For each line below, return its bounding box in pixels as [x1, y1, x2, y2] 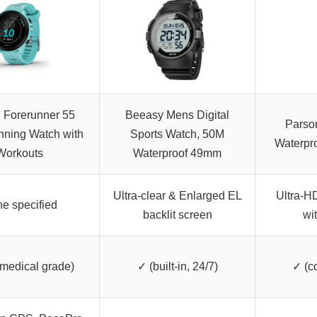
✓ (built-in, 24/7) [137, 260, 218, 273]
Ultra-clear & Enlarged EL [113, 190, 242, 202]
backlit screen [142, 209, 212, 221]
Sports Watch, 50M [130, 128, 224, 141]
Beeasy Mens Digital [125, 109, 229, 122]
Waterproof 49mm [133, 147, 221, 160]
